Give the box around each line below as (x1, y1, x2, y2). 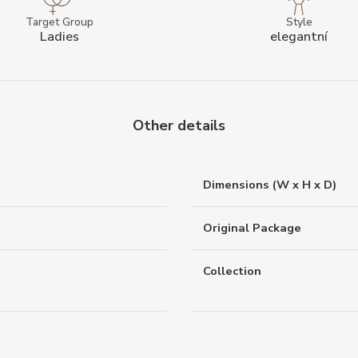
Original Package (203, 220, 301, 237)
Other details (133, 116, 225, 136)
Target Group (25, 14, 93, 30)
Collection (203, 263, 261, 280)
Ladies (39, 26, 79, 46)
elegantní (270, 26, 328, 46)
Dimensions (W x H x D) (203, 177, 336, 193)
